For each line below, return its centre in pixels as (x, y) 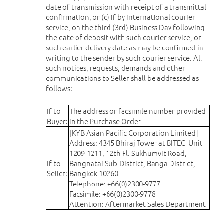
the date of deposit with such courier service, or (124, 37)
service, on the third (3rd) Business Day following (125, 27)
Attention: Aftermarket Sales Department (138, 204)
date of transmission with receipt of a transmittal (126, 7)
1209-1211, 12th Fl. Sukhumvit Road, (128, 153)
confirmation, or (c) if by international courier (121, 17)
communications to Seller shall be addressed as (122, 78)
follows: (59, 88)
